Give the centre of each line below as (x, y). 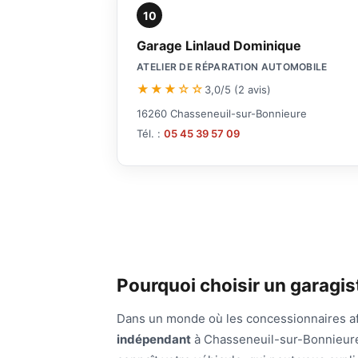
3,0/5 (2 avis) (238, 89)
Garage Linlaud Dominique (219, 46)
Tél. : (150, 134)
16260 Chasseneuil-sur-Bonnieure (222, 114)
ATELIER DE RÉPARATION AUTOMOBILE (232, 67)
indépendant (154, 340)
